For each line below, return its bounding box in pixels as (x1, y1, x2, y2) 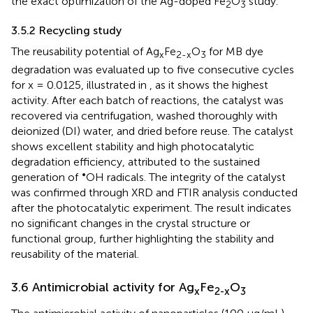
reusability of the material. (11, 247, 139, 261)
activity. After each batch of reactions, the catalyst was (11, 94, 284, 108)
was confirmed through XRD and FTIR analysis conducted (11, 186, 298, 200)
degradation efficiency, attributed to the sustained (11, 155, 260, 169)
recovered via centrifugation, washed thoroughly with (11, 109, 277, 123)
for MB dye (206, 45, 263, 59)
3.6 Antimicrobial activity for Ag (11, 279, 194, 296)
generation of (11, 170, 81, 184)
